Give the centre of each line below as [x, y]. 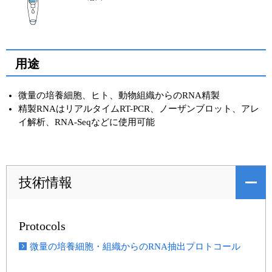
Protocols [42, 226]
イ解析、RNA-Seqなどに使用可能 [87, 122]
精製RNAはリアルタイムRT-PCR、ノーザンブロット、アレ [139, 108]
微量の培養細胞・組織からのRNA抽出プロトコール [135, 246]
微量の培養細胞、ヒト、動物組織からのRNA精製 [119, 95]
